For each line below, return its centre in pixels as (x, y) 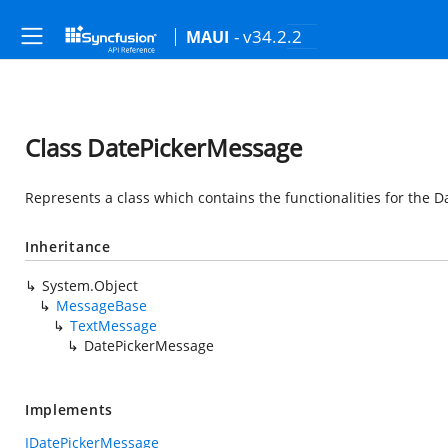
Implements (69, 409)
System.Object (90, 285)
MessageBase (101, 305)
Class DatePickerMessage (163, 147)
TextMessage (113, 325)
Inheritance (68, 246)
